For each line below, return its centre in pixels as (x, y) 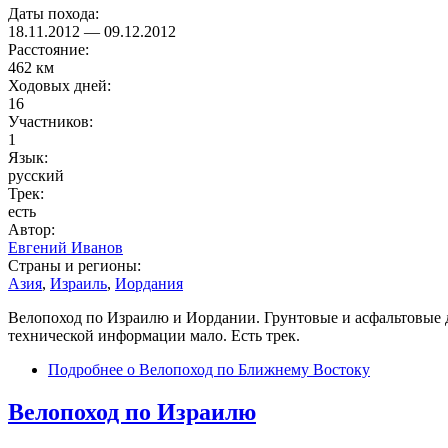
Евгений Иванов (65, 248)
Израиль (78, 284)
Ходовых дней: (61, 86)
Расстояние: (50, 50)
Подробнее (85, 370)
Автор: (33, 230)
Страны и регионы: (76, 266)
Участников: (52, 122)
